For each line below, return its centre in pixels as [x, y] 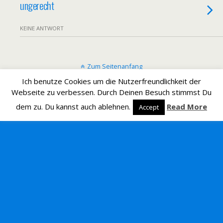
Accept [149, 107]
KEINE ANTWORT [42, 28]
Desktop [149, 91]
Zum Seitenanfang [115, 66]
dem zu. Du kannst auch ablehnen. [73, 107]
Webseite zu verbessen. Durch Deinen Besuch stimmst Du [111, 92]
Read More [187, 107]
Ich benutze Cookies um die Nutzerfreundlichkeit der [111, 81]
